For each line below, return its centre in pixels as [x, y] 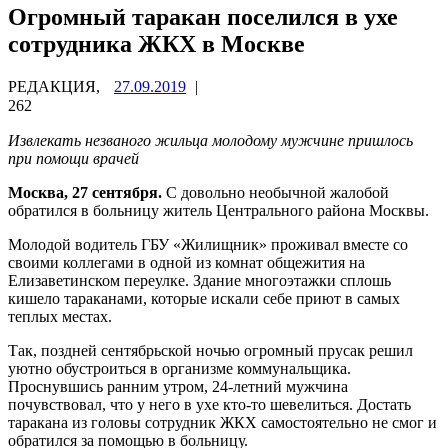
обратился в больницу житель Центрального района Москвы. [218, 210]
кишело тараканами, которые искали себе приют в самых [204, 298]
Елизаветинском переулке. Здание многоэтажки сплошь [199, 280]
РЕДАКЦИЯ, [56, 86]
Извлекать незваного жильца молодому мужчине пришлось [210, 140]
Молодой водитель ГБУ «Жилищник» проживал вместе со [208, 244]
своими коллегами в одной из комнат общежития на [186, 262]
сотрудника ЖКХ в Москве [156, 43]
